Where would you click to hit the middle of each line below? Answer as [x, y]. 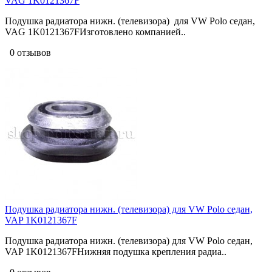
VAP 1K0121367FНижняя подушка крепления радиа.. [116, 251]
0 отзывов [28, 52]
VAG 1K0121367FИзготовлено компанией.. [95, 32]
